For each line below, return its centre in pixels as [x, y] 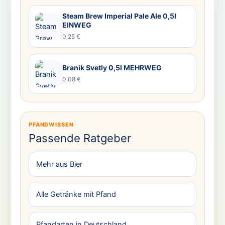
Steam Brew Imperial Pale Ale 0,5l [119, 16]
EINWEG [77, 25]
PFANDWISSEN [51, 124]
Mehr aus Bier [59, 164]
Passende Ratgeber [80, 138]
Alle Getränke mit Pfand [76, 194]
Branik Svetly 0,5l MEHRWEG [112, 68]
